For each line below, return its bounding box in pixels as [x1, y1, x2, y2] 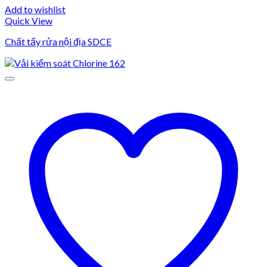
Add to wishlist [5, 3, 66, 15]
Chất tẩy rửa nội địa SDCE [5, 35, 111, 47]
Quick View [5, 14, 52, 26]
